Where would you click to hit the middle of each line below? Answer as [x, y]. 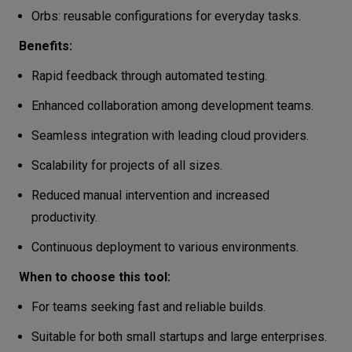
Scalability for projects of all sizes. [127, 165]
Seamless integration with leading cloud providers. [170, 135]
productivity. [64, 217]
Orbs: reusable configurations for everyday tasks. [166, 16]
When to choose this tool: [95, 277]
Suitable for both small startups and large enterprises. [179, 336]
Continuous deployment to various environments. [165, 247]
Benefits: [46, 46]
